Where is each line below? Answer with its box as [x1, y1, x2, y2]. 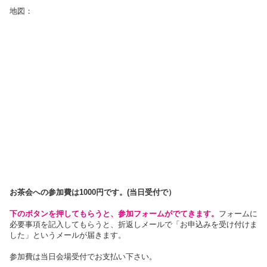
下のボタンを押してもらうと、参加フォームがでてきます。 [10, 209, 219, 218]
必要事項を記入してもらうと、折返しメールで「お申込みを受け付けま [10, 219, 257, 229]
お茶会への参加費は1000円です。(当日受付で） [10, 187, 176, 197]
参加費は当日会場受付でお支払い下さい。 [10, 252, 157, 261]
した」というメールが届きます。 [10, 230, 126, 240]
